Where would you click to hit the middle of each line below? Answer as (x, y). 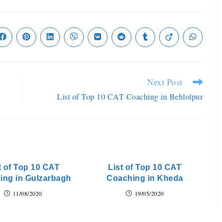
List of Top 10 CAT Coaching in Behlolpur (130, 96)
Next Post (165, 82)
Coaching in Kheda (145, 178)
